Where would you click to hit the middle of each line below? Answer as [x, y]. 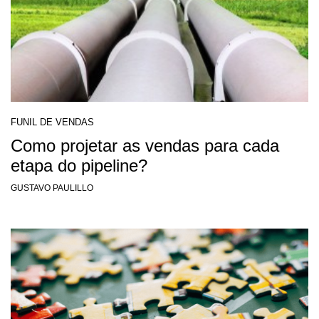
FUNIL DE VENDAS [52, 122]
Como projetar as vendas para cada [145, 145]
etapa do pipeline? [79, 165]
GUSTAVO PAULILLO [52, 188]
